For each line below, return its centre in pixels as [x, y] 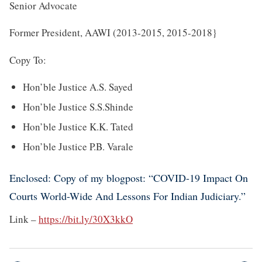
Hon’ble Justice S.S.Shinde [78, 107]
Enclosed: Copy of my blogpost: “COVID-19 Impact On [129, 178]
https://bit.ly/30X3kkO [86, 219]
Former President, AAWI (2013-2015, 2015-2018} [113, 33]
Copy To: [28, 60]
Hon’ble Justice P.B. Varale [78, 146]
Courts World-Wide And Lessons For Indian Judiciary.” [127, 196]
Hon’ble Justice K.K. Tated [78, 127]
